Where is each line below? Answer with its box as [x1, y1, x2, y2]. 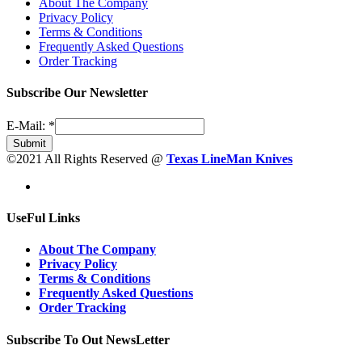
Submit [13, 137, 46, 149]
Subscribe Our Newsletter [6, 86, 148, 100]
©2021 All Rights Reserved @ [6, 151, 166, 166]
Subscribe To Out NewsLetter [6, 332, 170, 347]
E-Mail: [6, 118, 48, 133]
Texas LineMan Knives [166, 151, 293, 166]
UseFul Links [6, 210, 80, 225]
